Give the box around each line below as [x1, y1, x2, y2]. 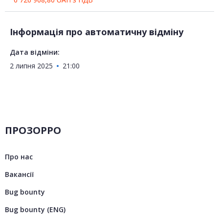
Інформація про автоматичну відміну [10, 26, 183, 38]
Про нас [5, 152, 33, 162]
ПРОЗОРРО [5, 124, 61, 137]
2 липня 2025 [10, 61, 53, 71]
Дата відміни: [10, 47, 60, 57]
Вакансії [5, 170, 34, 179]
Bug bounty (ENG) [5, 205, 66, 215]
